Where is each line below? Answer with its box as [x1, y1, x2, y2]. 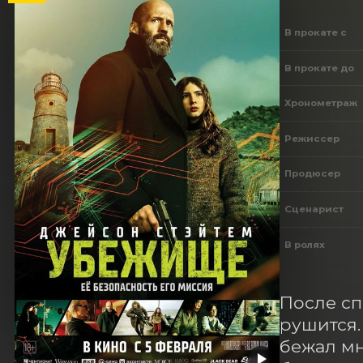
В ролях [284, 238, 325, 250]
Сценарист [284, 203, 344, 215]
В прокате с [284, 26, 347, 38]
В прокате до [284, 62, 354, 74]
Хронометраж [284, 97, 357, 109]
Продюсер [284, 168, 340, 180]
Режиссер [284, 132, 340, 144]
